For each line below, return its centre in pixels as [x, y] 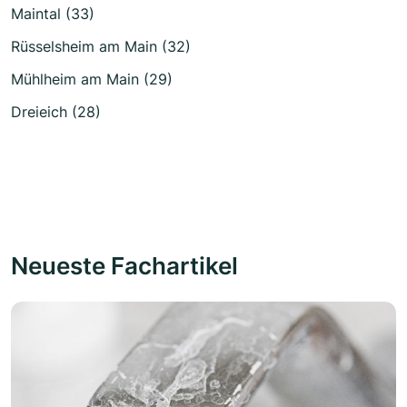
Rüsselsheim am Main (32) [101, 46]
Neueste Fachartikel [124, 265]
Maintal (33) [53, 13]
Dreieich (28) [56, 111]
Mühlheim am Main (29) [92, 79]
